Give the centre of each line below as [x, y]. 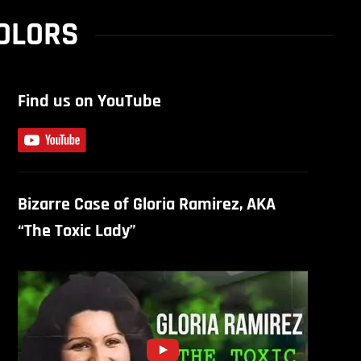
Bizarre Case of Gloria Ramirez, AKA [146, 205]
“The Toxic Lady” [77, 231]
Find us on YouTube [89, 102]
